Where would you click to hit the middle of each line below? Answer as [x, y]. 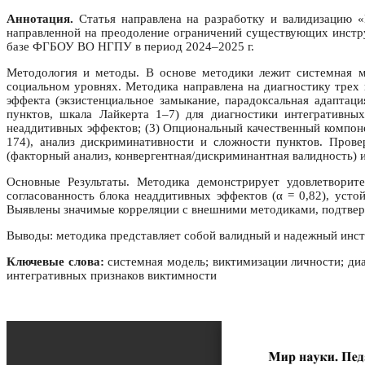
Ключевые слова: [55, 262]
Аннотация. [40, 19]
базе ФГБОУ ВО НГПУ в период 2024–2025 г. [130, 47]
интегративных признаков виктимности [112, 276]
